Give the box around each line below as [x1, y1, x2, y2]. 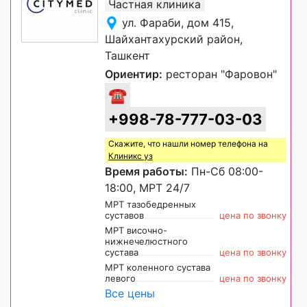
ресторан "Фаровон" [162, 66, 277, 81]
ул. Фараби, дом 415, [122, 15, 234, 29]
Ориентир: [105, 66, 162, 81]
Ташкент [105, 48, 150, 62]
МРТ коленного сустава [105, 261, 210, 273]
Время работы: [105, 164, 188, 178]
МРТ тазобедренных [105, 198, 196, 210]
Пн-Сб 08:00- [188, 164, 263, 178]
